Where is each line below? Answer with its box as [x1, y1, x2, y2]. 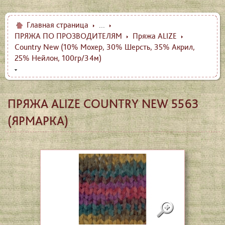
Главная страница [27, 20, 88, 30]
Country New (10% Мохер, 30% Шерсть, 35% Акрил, [15, 42, 195, 52]
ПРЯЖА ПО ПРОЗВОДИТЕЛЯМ [15, 31, 122, 41]
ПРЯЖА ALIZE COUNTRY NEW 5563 [8, 96, 198, 111]
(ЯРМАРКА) [8, 113, 68, 129]
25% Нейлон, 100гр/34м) [15, 53, 101, 63]
